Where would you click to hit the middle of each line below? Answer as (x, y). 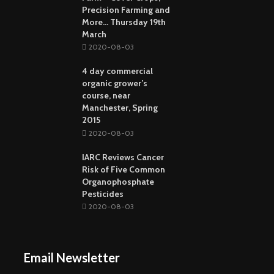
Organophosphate (118, 181)
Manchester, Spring (120, 108)
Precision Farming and (126, 9)
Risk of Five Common (124, 169)
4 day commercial (117, 71)
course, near (106, 96)
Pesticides (103, 194)
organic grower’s (115, 83)
